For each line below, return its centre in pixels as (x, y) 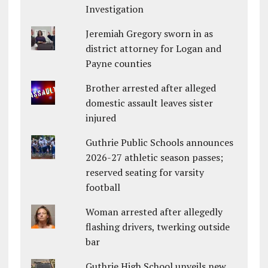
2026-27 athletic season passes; (155, 158)
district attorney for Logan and (154, 49)
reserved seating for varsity (145, 173)
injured (101, 118)
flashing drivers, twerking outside (158, 227)
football (103, 188)
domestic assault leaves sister (150, 103)
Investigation (115, 9)
